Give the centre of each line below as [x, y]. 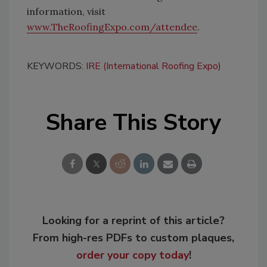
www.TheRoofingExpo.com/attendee [112, 27]
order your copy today [132, 255]
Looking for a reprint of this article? [133, 221]
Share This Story [133, 123]
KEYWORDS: [56, 66]
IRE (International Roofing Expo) [153, 66]
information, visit [66, 12]
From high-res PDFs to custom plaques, [133, 238]
